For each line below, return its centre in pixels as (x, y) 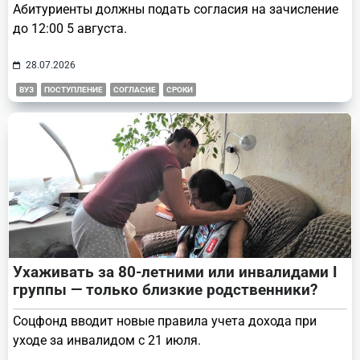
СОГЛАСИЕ (135, 89)
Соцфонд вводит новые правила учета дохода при (165, 321)
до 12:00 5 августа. (70, 28)
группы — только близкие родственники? (165, 289)
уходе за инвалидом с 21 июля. (107, 340)
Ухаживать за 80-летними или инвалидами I (175, 272)
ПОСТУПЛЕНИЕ (74, 89)
